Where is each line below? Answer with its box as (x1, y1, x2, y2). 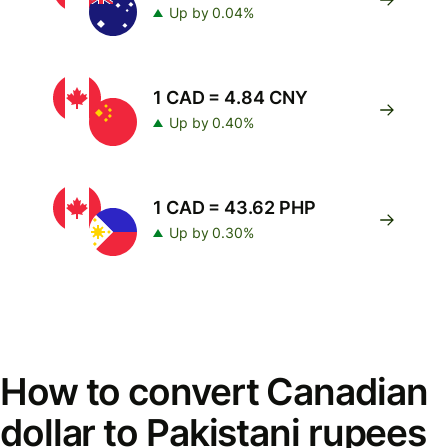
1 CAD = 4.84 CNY (153, 87, 308, 108)
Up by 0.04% (169, 4, 255, 21)
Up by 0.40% (169, 114, 255, 131)
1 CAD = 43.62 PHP (153, 197, 316, 218)
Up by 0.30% (169, 224, 255, 241)
